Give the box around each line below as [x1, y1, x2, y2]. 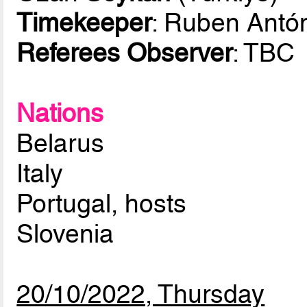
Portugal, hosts [16, 188, 187, 219]
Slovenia [16, 219, 114, 249]
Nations [16, 98, 104, 129]
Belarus [16, 128, 105, 159]
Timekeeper [16, 8, 152, 38]
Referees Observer [16, 38, 233, 69]
